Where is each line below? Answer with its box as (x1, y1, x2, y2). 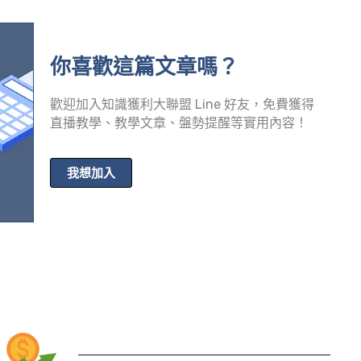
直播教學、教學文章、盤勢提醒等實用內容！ (50, 114, 309, 131)
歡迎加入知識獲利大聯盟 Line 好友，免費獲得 (50, 96, 315, 112)
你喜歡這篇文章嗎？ (50, 54, 239, 80)
